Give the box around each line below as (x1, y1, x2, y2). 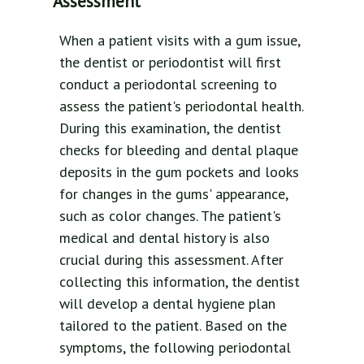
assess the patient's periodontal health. (59, 96, 303, 115)
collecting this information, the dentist (59, 271, 300, 291)
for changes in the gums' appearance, (59, 184, 288, 203)
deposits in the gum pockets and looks (59, 162, 299, 181)
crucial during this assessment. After (59, 249, 284, 269)
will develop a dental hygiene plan (59, 293, 275, 313)
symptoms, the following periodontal (59, 337, 291, 357)
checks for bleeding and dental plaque (59, 140, 298, 159)
